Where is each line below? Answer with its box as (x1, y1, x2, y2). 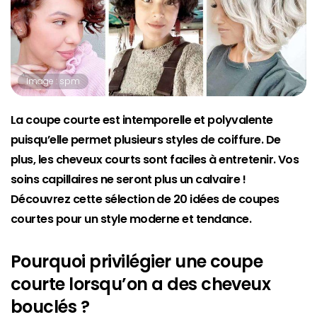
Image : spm (26, 75, 80, 88)
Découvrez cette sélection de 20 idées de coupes (11, 191, 279, 208)
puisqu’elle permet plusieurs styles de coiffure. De (11, 132, 281, 149)
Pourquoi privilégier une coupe (11, 250, 263, 274)
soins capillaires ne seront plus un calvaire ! (11, 171, 246, 188)
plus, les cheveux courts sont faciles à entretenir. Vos (11, 151, 299, 168)
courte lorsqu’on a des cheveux (11, 272, 271, 296)
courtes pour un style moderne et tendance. (11, 211, 252, 228)
